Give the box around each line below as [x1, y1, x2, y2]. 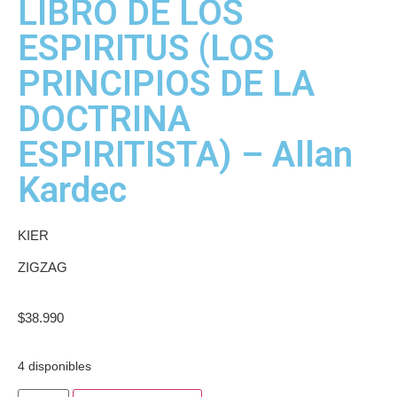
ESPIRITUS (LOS [18, 27, 275, 69]
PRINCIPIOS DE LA [18, 63, 315, 105]
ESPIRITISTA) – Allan [18, 134, 353, 175]
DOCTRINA [18, 98, 191, 140]
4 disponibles [18, 360, 91, 374]
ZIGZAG [18, 260, 67, 276]
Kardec [18, 169, 127, 211]
